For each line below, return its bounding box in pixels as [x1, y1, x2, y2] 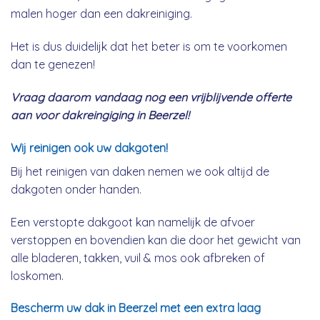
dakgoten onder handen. [11, 181, 141, 196]
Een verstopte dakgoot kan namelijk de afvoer [11, 214, 255, 229]
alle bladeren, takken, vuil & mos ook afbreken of [11, 250, 265, 265]
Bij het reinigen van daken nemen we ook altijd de [11, 164, 269, 179]
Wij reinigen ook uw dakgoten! [11, 140, 168, 155]
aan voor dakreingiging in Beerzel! [11, 107, 189, 122]
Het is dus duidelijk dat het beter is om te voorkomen [11, 39, 287, 54]
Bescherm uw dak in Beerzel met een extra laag [11, 301, 261, 316]
